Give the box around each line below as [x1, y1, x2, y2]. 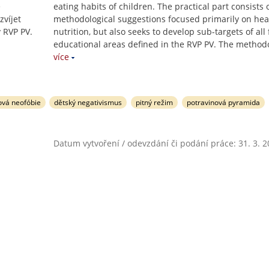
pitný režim [136, 97, 174, 107]
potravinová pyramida [186, 97, 260, 107]
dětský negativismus [54, 97, 122, 107]
